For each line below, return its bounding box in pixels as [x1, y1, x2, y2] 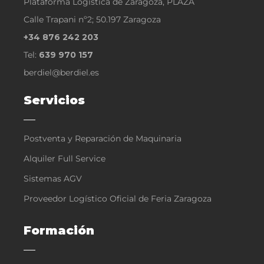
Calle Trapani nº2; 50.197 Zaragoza [24, 14, 161, 25]
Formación [24, 223, 94, 237]
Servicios [24, 93, 85, 107]
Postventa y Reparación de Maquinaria [24, 133, 181, 144]
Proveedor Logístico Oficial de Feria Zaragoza [24, 193, 212, 204]
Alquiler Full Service [24, 153, 105, 164]
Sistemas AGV [24, 173, 82, 184]
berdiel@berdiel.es [24, 67, 99, 78]
